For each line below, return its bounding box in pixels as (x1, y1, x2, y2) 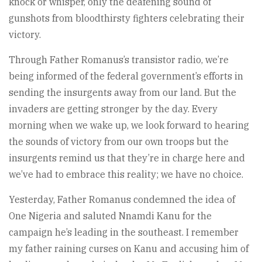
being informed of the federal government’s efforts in (9, 70, 243, 82)
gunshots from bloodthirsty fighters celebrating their (9, 12, 244, 25)
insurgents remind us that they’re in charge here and (9, 152, 245, 164)
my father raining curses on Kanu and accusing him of (9, 243, 249, 255)
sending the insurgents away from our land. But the (9, 87, 236, 99)
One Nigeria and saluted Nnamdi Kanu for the (9, 210, 212, 222)
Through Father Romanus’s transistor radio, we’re (9, 54, 229, 66)
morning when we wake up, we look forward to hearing (9, 119, 249, 132)
